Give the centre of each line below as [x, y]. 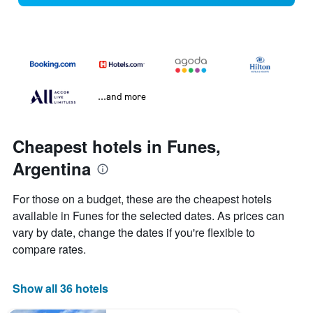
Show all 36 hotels [60, 289]
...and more [122, 96]
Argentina [52, 169]
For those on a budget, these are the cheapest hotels [142, 199]
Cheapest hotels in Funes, [117, 146]
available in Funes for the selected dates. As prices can [148, 216]
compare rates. [49, 249]
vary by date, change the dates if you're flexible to [134, 233]
